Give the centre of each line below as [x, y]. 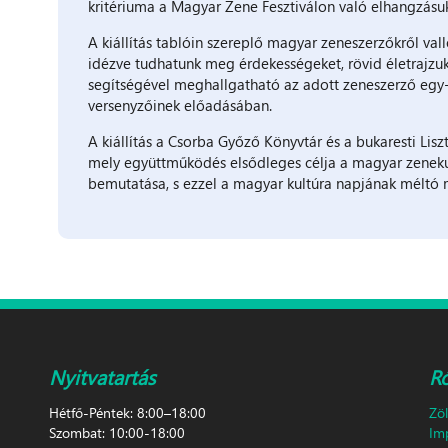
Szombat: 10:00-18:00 [117, 432]
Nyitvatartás [102, 375]
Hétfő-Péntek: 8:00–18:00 [127, 412]
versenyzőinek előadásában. [179, 104]
